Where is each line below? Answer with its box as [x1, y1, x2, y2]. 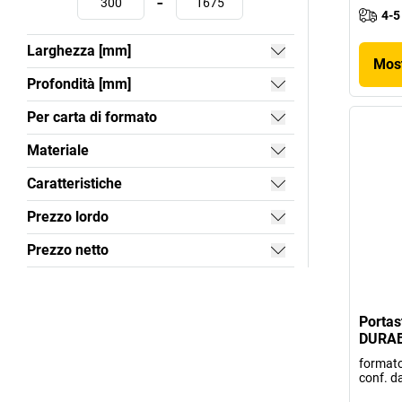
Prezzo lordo [27, 208, 109, 226]
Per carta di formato [27, 109, 157, 127]
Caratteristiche [27, 175, 122, 193]
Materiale [27, 142, 89, 160]
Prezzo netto [27, 241, 109, 259]
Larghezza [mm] [27, 42, 131, 60]
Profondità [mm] [27, 75, 131, 93]
